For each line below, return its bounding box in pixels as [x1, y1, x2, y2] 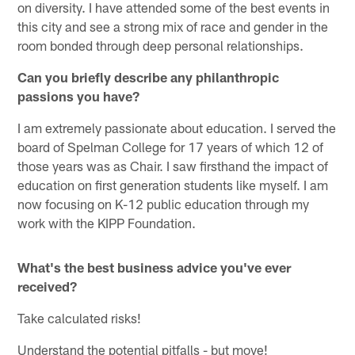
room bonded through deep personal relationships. [17, 36, 304, 53]
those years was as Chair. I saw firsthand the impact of [17, 157, 329, 174]
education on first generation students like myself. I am [17, 176, 329, 193]
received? [17, 277, 78, 294]
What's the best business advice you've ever [17, 258, 292, 275]
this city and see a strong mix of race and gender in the [17, 17, 329, 34]
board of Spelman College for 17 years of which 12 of [17, 138, 324, 155]
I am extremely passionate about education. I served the [17, 119, 337, 136]
